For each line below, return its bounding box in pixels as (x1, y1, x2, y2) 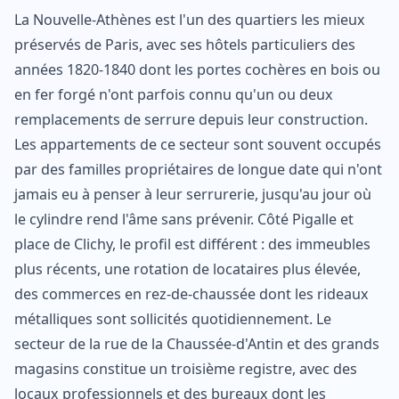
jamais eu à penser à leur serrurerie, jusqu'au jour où (14, 184, 371, 204)
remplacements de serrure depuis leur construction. (14, 110, 368, 129)
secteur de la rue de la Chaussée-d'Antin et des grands (14, 334, 379, 354)
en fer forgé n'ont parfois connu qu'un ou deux (14, 85, 333, 104)
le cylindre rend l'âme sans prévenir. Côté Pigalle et (14, 209, 354, 229)
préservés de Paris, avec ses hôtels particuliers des (14, 35, 355, 54)
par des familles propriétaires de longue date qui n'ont (14, 159, 382, 179)
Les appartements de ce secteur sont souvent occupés (14, 134, 381, 154)
